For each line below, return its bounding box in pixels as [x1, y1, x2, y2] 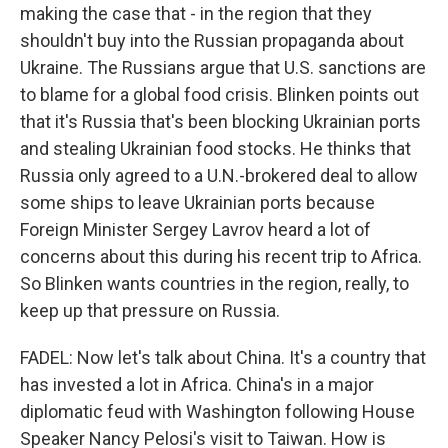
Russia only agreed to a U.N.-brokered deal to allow [20, 165, 418, 186]
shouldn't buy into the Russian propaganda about [20, 30, 404, 51]
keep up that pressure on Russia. [20, 300, 280, 321]
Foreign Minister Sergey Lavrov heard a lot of [20, 219, 371, 240]
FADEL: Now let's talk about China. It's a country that [20, 347, 426, 368]
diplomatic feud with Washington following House [20, 401, 415, 422]
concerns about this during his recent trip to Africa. [20, 246, 422, 267]
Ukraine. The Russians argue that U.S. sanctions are [20, 57, 426, 78]
